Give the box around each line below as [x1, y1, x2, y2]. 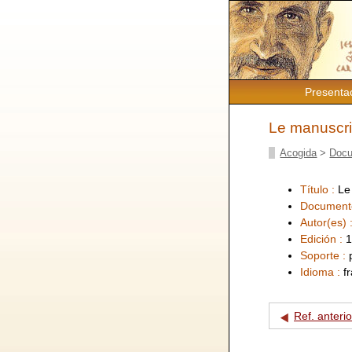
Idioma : [300, 265, 343, 278]
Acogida [280, 146, 317, 159]
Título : [300, 182, 338, 196]
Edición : [300, 232, 346, 245]
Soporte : [300, 248, 349, 262]
